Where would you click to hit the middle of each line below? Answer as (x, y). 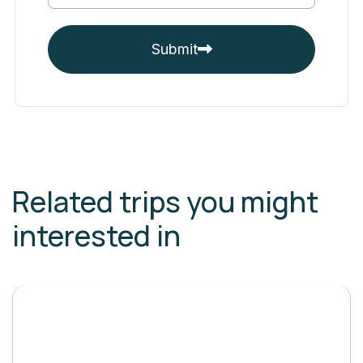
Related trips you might (165, 201)
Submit (174, 49)
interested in (96, 235)
